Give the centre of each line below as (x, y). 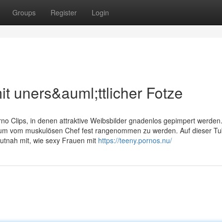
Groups (24, 12)
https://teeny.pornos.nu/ (135, 140)
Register (64, 12)
